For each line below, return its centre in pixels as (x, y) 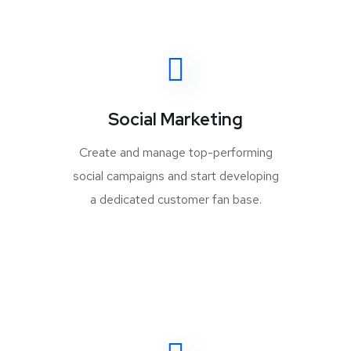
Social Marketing (175, 119)
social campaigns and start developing (175, 176)
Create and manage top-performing (175, 152)
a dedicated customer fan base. (175, 199)
